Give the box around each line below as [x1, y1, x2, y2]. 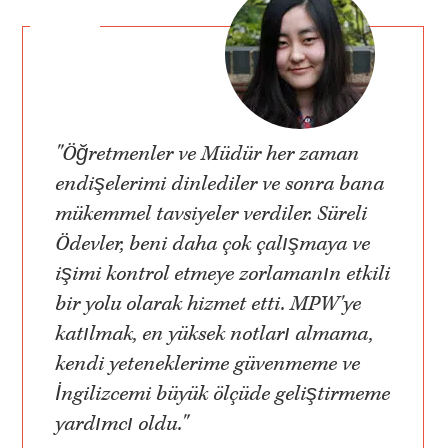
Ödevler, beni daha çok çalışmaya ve [55, 231, 371, 258]
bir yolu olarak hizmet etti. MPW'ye [55, 291, 362, 318]
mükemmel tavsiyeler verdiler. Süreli [55, 201, 368, 228]
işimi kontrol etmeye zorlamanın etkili [55, 261, 391, 288]
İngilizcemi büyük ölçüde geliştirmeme [55, 381, 391, 408]
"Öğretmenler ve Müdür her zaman [55, 141, 360, 168]
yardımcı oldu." [55, 411, 189, 438]
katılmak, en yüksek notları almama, [55, 321, 374, 348]
